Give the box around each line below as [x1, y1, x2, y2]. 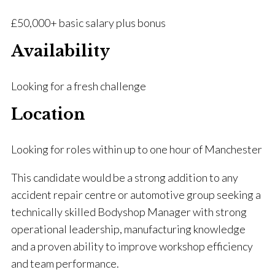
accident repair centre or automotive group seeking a [11, 188, 261, 202]
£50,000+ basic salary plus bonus [11, 16, 166, 30]
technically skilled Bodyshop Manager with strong [11, 205, 247, 219]
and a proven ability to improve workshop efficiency [11, 239, 253, 254]
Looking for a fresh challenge [11, 79, 146, 93]
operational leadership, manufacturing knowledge [11, 222, 246, 236]
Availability [11, 42, 110, 61]
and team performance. [11, 257, 119, 271]
